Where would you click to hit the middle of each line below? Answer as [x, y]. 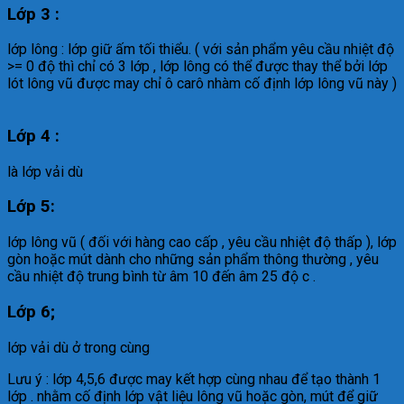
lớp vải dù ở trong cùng [78, 347]
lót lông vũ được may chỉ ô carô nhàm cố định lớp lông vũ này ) [202, 84]
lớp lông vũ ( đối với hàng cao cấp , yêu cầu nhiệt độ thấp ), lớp [202, 243]
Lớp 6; [31, 312]
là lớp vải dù [45, 171]
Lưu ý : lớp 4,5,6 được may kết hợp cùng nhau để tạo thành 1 [194, 379]
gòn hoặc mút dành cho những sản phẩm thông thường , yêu [193, 260]
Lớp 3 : [33, 14]
